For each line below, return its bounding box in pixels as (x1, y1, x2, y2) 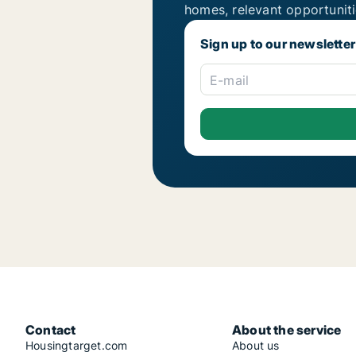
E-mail (210, 72, 250, 89)
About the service (232, 322, 342, 338)
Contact (25, 322, 76, 338)
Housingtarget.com (25, 339, 128, 352)
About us (232, 339, 280, 352)
